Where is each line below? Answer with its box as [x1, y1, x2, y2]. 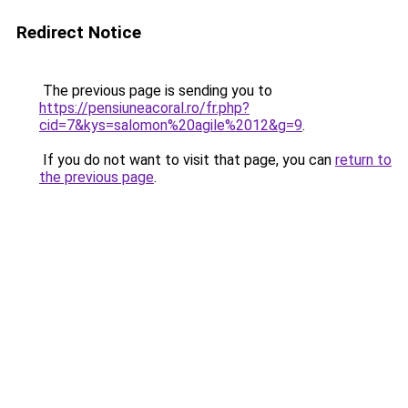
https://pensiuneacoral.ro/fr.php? [39, 99, 250, 117]
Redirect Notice [16, 22, 141, 43]
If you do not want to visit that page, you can [39, 151, 335, 168]
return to [335, 151, 392, 168]
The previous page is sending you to [39, 82, 272, 99]
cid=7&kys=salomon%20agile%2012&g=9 [39, 117, 302, 134]
